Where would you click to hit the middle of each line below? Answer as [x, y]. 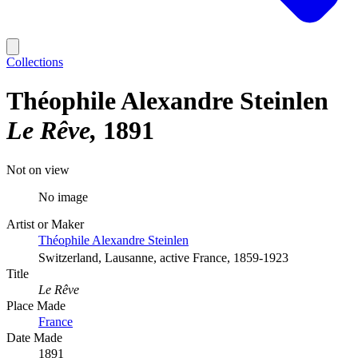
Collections [35, 62]
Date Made [34, 337]
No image [63, 197]
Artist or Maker [45, 224]
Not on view [38, 169]
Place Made [36, 305]
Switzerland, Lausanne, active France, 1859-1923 [163, 257]
